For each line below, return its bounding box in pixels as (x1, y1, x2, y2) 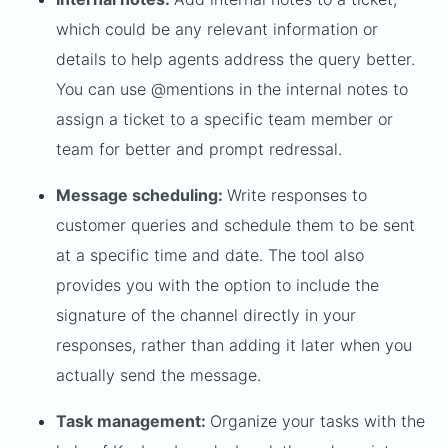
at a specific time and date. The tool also (56, 245, 364, 266)
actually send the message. (56, 365, 261, 386)
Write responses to (227, 185, 367, 206)
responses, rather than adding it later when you (56, 335, 412, 356)
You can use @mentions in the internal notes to (56, 79, 408, 100)
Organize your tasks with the (210, 411, 425, 432)
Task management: (56, 411, 210, 432)
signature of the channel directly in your (56, 305, 356, 326)
